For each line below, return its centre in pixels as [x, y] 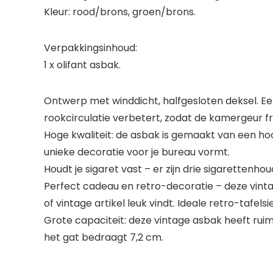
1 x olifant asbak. [82, 65]
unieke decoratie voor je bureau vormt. [137, 152]
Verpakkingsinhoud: [90, 48]
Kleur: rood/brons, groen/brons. [120, 12]
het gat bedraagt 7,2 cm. [104, 237]
